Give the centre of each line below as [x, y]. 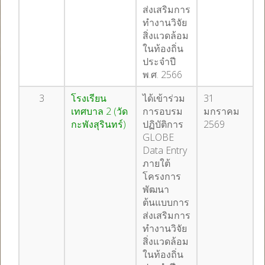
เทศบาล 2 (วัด [99, 111]
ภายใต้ [156, 163]
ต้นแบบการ [166, 202]
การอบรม [163, 111]
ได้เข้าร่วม [164, 98]
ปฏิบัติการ [163, 124]
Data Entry [165, 150]
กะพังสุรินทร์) [100, 124]
